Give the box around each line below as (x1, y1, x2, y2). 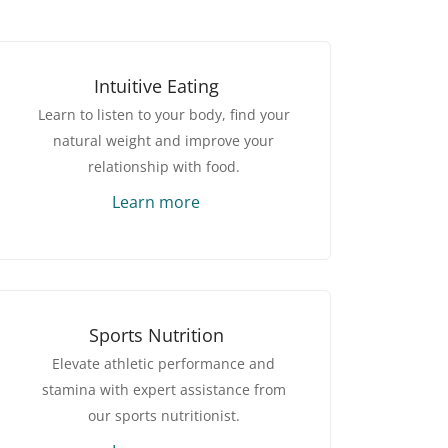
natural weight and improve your (53, 131, 274, 151)
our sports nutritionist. (87, 406, 240, 426)
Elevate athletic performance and (52, 354, 275, 374)
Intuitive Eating (93, 74, 219, 99)
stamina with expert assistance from (41, 380, 286, 400)
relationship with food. (87, 157, 240, 177)
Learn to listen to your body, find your (37, 105, 290, 125)
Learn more (112, 191, 200, 214)
